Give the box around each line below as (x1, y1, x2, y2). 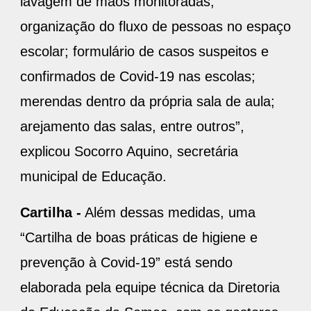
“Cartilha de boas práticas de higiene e (20, 230, 258, 246)
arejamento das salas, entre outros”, (20, 119, 244, 135)
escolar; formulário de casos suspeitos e (20, 44, 269, 60)
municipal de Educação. (20, 169, 171, 185)
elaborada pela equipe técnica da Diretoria (20, 280, 280, 296)
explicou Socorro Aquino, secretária (20, 144, 238, 160)
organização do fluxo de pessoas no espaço (20, 19, 291, 35)
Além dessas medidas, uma (81, 205, 255, 221)
